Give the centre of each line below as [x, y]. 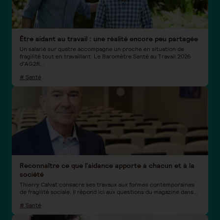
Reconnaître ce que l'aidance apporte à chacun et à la [107, 165]
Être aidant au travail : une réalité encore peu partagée [109, 39]
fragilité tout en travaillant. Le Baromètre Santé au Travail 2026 [105, 56]
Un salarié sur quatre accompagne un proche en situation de [102, 49]
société [32, 174]
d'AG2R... [32, 64]
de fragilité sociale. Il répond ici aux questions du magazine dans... [109, 192]
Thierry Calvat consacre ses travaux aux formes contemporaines [107, 184]
